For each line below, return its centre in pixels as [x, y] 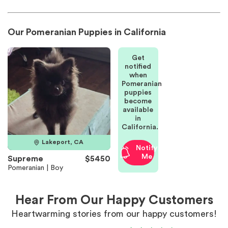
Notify [147, 148]
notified [138, 67]
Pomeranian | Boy [35, 168]
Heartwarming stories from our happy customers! [114, 213]
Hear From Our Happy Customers [114, 200]
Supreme [25, 159]
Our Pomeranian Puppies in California [87, 32]
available [138, 110]
